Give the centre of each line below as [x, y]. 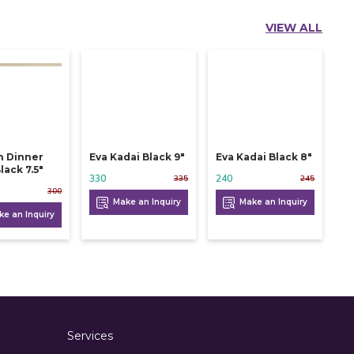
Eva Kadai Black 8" [264, 156]
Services [90, 335]
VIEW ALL [294, 28]
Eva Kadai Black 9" [137, 156]
